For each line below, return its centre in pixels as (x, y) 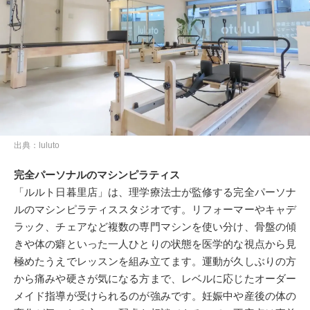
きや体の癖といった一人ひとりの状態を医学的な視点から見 (155, 244)
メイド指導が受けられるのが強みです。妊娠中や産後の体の (155, 296)
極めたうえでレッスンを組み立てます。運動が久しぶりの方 (155, 262)
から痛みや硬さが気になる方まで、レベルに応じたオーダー (155, 279)
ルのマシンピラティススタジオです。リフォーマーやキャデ (155, 210)
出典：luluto (37, 146)
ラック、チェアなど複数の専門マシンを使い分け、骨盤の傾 (155, 227)
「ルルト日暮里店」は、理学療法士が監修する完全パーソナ (155, 192)
